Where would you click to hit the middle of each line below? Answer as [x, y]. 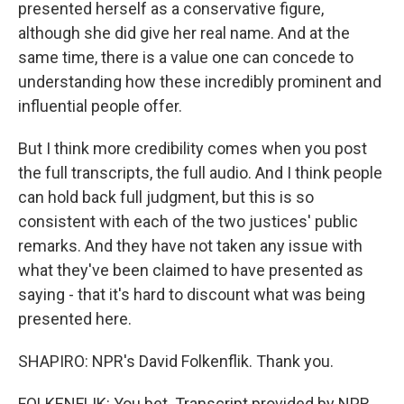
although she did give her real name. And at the [184, 33]
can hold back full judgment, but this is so [166, 197]
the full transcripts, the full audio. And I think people [200, 173]
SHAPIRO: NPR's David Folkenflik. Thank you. [176, 361]
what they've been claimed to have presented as [191, 270]
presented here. [75, 319]
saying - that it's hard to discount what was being [192, 294]
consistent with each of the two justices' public [188, 221]
